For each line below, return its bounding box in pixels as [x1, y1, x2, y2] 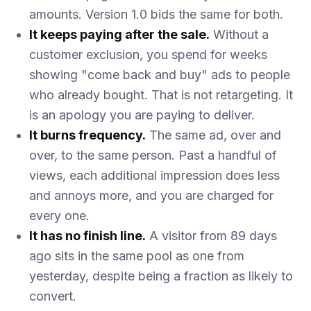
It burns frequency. [29, 128, 146, 143]
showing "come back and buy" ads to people [29, 67, 290, 83]
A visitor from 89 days [146, 228, 277, 244]
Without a [210, 27, 269, 42]
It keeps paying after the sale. [29, 27, 210, 42]
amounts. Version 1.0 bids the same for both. [29, 7, 283, 22]
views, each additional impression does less [29, 168, 280, 183]
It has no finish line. [29, 228, 146, 244]
